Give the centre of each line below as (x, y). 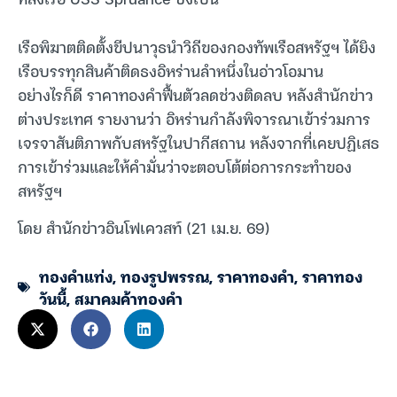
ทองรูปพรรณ (165, 276)
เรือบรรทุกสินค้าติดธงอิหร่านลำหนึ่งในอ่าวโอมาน (171, 71)
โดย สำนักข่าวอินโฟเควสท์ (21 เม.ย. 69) (144, 227)
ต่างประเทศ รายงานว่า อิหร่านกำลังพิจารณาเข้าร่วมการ (194, 119)
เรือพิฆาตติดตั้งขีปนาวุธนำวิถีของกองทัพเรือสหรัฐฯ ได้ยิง (197, 47)
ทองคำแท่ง (76, 276)
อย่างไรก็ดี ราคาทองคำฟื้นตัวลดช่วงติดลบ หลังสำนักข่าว (195, 95)
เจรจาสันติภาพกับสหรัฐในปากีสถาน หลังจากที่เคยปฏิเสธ (198, 143)
